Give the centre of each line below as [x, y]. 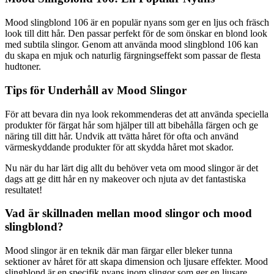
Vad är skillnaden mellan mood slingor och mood [128, 213]
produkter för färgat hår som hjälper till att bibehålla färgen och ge [131, 125]
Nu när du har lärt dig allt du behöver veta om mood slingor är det [131, 168]
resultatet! [24, 190]
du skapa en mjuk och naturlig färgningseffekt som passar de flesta [133, 56]
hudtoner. [23, 67]
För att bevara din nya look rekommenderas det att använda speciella [137, 114]
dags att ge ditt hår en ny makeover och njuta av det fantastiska [125, 179]
